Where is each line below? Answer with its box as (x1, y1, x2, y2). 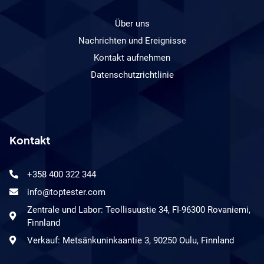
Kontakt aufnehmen (94, 52, 170, 63)
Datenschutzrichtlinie (90, 69, 174, 80)
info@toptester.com (27, 186, 105, 197)
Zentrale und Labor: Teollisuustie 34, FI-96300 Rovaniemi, (27, 204, 250, 215)
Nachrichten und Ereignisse (78, 35, 186, 47)
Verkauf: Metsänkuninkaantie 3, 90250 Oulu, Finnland (27, 235, 234, 246)
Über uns (114, 18, 150, 29)
